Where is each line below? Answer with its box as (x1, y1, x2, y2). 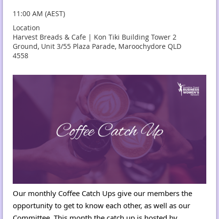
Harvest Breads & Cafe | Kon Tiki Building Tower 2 (13, 32, 176, 42)
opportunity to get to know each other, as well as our (13, 200, 190, 210)
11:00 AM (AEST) (13, 9, 65, 19)
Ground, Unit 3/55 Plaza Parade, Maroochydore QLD (13, 42, 181, 51)
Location (13, 23, 40, 33)
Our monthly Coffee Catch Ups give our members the (13, 188, 192, 198)
